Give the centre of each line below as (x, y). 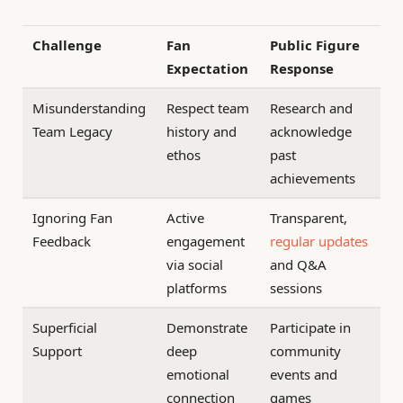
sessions (296, 287)
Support (58, 350)
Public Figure (315, 45)
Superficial (65, 327)
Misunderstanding (90, 107)
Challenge (67, 45)
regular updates (319, 241)
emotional (198, 374)
